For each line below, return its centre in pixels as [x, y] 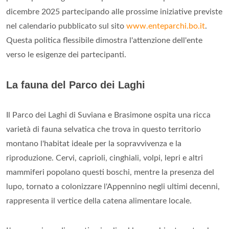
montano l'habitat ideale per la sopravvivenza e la [94, 144]
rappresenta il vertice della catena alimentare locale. [99, 201]
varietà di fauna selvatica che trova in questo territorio [104, 129]
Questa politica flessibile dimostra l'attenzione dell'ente [104, 40]
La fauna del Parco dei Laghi [76, 85]
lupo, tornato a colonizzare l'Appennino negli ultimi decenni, [113, 187]
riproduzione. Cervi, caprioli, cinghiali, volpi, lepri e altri [105, 158]
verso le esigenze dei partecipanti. [66, 55]
